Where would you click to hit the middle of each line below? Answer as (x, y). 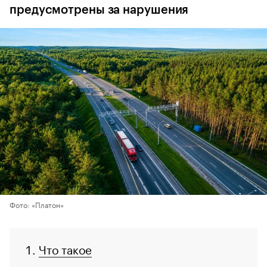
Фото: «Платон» (37, 204)
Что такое (65, 248)
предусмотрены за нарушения (99, 10)
